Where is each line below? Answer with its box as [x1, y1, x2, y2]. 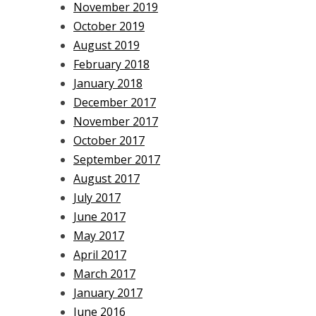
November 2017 [73, 113, 158, 129]
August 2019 [73, 37, 140, 53]
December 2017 [73, 94, 156, 110]
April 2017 [73, 246, 126, 262]
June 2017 [73, 208, 126, 224]
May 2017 [73, 227, 124, 243]
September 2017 [73, 151, 160, 167]
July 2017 [73, 189, 121, 205]
